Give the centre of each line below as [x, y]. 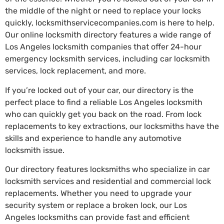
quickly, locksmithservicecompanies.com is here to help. [110, 23]
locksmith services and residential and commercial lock [108, 181]
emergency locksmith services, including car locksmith [107, 59]
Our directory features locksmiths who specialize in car [107, 169]
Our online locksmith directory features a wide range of [108, 35]
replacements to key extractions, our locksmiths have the [112, 126]
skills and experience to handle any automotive [93, 138]
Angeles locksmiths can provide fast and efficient [97, 217]
